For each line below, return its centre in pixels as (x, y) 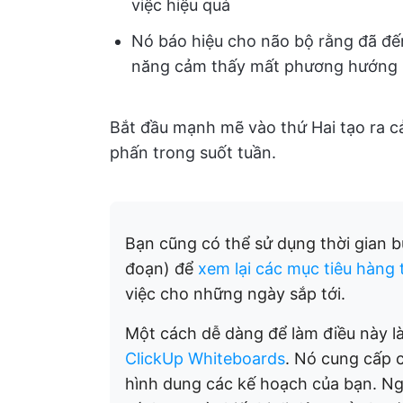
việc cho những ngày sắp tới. (235, 294)
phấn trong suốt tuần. (193, 152)
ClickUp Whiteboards (205, 358)
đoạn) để (161, 269)
